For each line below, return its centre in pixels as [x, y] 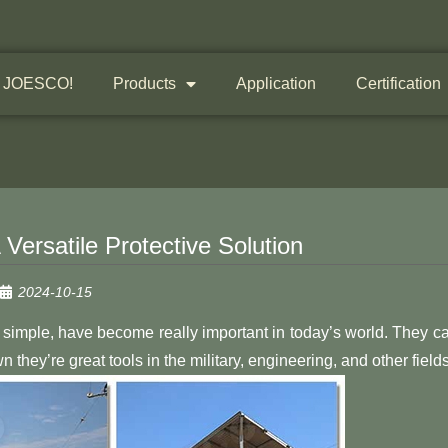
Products [144, 83]
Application [275, 83]
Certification [398, 83]
